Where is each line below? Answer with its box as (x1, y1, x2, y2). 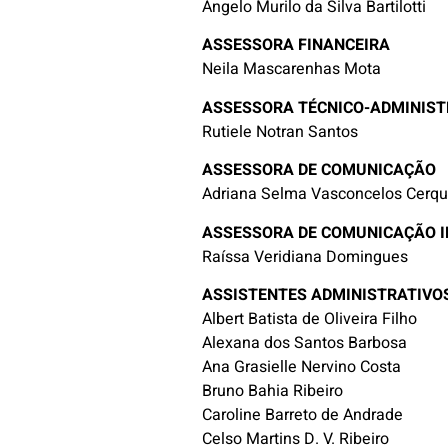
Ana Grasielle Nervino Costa (202, 354, 402, 379)
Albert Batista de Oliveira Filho (202, 306, 418, 331)
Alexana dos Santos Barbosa (202, 330, 408, 355)
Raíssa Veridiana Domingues (202, 244, 409, 269)
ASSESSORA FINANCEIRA (202, 33, 391, 58)
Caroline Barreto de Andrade (202, 402, 404, 427)
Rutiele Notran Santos (202, 119, 359, 144)
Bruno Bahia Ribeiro (202, 378, 344, 403)
